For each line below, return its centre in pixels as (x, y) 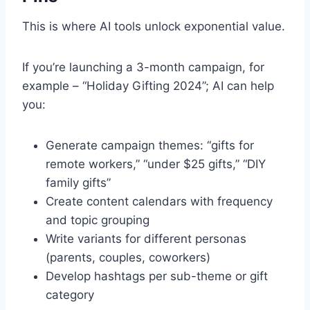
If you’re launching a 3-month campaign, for (143, 67)
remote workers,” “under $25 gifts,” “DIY (156, 164)
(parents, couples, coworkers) (128, 258)
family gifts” (78, 183)
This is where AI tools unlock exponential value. (154, 27)
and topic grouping (98, 220)
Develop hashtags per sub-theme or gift (157, 276)
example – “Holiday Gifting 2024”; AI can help (148, 86)
